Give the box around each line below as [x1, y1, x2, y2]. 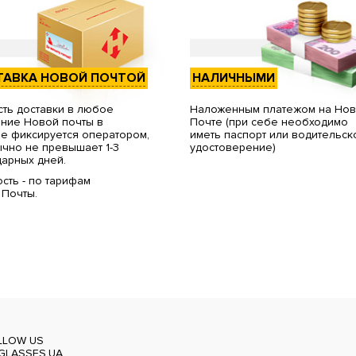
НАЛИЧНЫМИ [192, 70, 275, 87]
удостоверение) [189, 141, 276, 155]
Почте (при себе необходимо [189, 115, 348, 130]
